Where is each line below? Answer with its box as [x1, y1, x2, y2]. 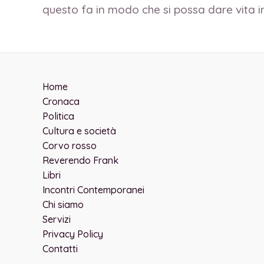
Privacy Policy [42, 228, 103, 240]
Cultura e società [42, 125, 116, 137]
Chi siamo [42, 199, 84, 210]
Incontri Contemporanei [42, 184, 144, 196]
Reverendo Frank [42, 154, 118, 166]
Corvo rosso [42, 140, 97, 151]
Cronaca [42, 95, 80, 107]
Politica [42, 110, 74, 122]
